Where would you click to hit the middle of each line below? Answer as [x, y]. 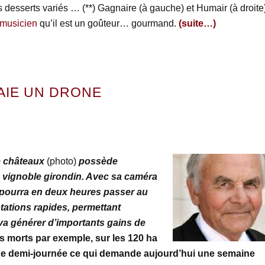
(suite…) [197, 24]
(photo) [61, 161]
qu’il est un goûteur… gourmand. [108, 24]
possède [98, 161]
